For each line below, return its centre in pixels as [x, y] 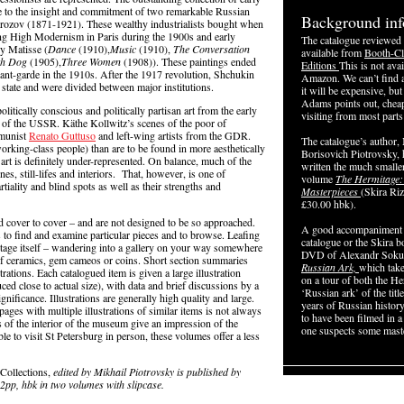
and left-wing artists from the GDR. [173, 135]
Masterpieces [331, 191]
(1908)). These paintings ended [188, 61]
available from [333, 52]
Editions [320, 65]
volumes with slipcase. [116, 384]
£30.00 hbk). [329, 204]
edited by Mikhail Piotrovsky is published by [149, 372]
